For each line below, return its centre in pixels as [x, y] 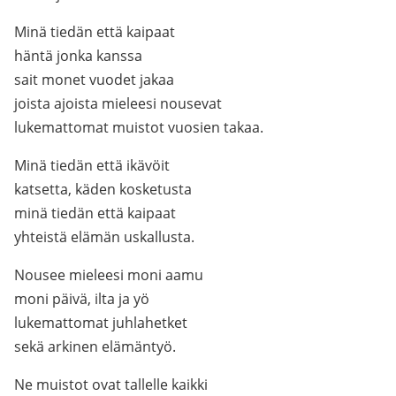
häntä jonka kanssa [78, 56]
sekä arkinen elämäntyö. [95, 346]
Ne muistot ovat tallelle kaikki [111, 385]
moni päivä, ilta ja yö [82, 299]
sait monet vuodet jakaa [94, 80]
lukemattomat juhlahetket [101, 323]
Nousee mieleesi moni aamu [109, 275]
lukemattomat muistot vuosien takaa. [139, 127]
